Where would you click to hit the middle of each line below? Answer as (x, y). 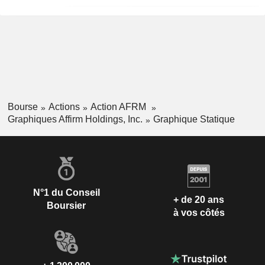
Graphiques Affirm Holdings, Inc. (75, 119)
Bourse (22, 107)
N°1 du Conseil (66, 192)
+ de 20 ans (199, 200)
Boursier (66, 205)
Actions (64, 107)
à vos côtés (199, 213)
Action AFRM (119, 107)
